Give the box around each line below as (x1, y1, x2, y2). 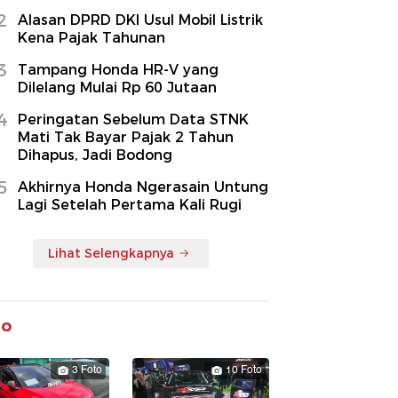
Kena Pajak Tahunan (18, 28, 165, 46)
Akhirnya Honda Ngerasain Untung (18, 178, 268, 195)
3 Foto (72, 361, 102, 378)
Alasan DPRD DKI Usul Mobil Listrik (18, 11, 263, 28)
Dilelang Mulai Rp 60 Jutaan (18, 78, 217, 96)
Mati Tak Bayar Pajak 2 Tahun (18, 128, 234, 146)
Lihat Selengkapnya (48, 244, 174, 261)
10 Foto (226, 361, 262, 378)
